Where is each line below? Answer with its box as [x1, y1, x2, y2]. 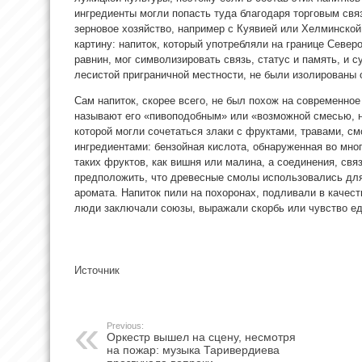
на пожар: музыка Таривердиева [107, 343, 280, 356]
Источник [74, 263, 120, 276]
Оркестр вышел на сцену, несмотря [107, 330, 296, 343]
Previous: [107, 320, 144, 330]
